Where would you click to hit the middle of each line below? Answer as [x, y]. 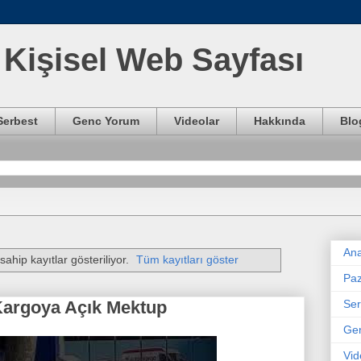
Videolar [197, 121]
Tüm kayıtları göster [188, 260]
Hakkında [280, 121]
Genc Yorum [106, 121]
